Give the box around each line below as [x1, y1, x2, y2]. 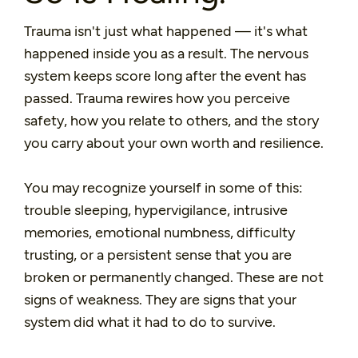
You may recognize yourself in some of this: [24, 178, 303, 197]
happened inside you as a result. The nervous [24, 44, 308, 62]
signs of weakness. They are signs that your [24, 290, 296, 308]
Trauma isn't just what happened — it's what [24, 22, 308, 40]
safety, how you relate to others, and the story [24, 111, 319, 129]
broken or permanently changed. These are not [24, 268, 324, 286]
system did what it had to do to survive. [24, 312, 276, 331]
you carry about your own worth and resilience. [24, 133, 324, 152]
